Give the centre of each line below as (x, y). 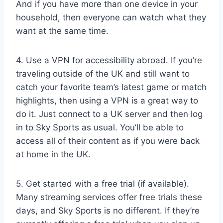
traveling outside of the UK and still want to (103, 74)
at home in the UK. (53, 155)
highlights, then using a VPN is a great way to (107, 101)
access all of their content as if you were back (108, 141)
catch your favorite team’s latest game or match (111, 87)
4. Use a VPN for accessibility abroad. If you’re (109, 60)
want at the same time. (62, 31)
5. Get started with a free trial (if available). (103, 184)
